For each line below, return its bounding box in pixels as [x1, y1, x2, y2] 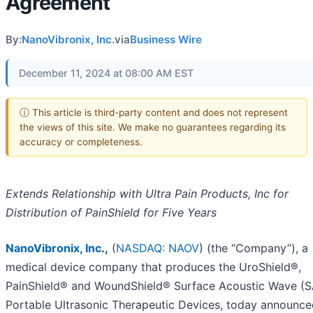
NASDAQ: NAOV [116, 241, 199, 256]
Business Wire [130, 33, 202, 46]
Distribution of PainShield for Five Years [6, 205, 217, 220]
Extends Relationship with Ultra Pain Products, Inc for [6, 187, 289, 201]
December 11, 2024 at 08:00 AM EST [19, 67, 194, 79]
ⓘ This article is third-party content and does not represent [20, 106, 288, 118]
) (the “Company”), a [199, 241, 308, 256]
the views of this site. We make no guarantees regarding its [20, 121, 286, 133]
